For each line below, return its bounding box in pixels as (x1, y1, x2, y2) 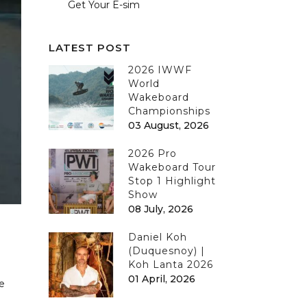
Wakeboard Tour (128, 161, 216, 173)
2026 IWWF (128, 64, 192, 76)
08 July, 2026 (128, 203, 193, 215)
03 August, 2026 (128, 119, 209, 132)
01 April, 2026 (128, 273, 195, 285)
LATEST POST (49, 41, 131, 54)
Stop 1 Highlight (128, 175, 216, 187)
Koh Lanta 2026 (128, 258, 213, 271)
